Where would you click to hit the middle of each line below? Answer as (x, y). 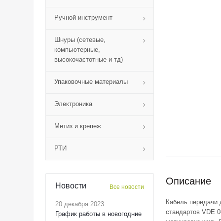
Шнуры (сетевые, (80, 40)
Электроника (73, 104)
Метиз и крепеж (78, 126)
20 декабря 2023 (80, 204)
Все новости (127, 187)
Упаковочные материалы (91, 82)
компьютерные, (77, 50)
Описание (188, 181)
